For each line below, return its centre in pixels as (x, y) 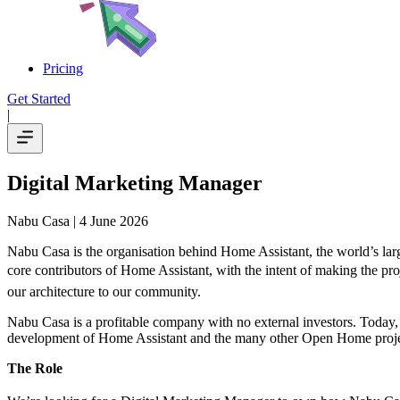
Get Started (39, 99)
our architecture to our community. (104, 291)
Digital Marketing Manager (135, 183)
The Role (35, 368)
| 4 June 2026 (109, 221)
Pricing (63, 68)
